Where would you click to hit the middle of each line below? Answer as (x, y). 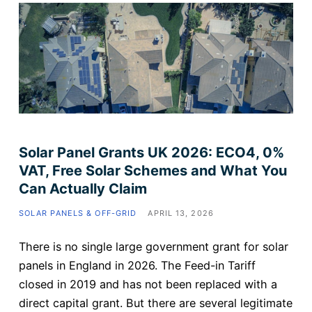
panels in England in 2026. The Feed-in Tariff (137, 266)
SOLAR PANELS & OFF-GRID (78, 213)
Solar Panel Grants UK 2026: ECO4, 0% (151, 153)
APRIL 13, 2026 (181, 213)
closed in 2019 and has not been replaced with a (148, 284)
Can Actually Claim (83, 189)
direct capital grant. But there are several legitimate (155, 303)
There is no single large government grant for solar (153, 247)
